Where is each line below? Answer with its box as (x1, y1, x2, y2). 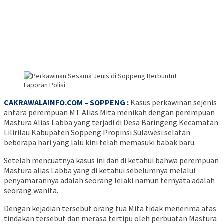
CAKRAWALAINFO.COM (4, 97, 83, 108)
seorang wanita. (4, 185, 58, 196)
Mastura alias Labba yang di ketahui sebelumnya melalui (4, 165, 195, 176)
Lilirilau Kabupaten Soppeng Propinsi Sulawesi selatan (4, 127, 190, 138)
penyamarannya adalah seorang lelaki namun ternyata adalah (4, 175, 215, 186)
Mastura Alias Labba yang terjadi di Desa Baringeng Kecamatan (4, 117, 218, 128)
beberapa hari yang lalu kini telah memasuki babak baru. (4, 137, 196, 148)
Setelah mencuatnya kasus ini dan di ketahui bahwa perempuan (4, 155, 219, 166)
